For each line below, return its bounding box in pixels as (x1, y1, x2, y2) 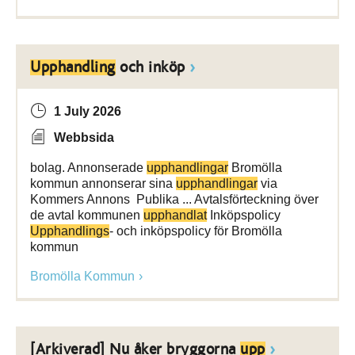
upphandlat (143, 208, 207, 222)
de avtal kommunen (30, 208, 143, 222)
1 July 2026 (54, 105, 121, 118)
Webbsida (54, 131, 114, 144)
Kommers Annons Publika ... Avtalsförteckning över (30, 193, 319, 206)
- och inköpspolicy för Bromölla (109, 224, 282, 238)
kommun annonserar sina (30, 177, 176, 190)
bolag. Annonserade (30, 161, 147, 174)
